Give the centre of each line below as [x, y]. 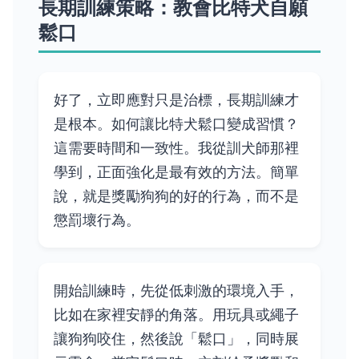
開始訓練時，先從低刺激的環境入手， [177, 290]
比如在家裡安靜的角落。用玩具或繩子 [177, 314]
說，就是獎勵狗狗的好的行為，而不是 [177, 196]
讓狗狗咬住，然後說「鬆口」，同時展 [177, 338]
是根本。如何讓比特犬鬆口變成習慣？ [177, 124]
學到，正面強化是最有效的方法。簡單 [177, 172]
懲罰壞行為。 [97, 220]
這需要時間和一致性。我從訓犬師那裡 [177, 148]
